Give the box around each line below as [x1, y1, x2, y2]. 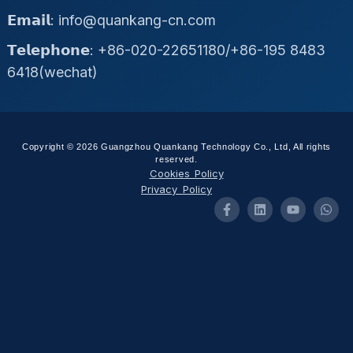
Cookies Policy [149, 166, 224, 180]
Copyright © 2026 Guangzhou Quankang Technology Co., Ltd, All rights [22, 141, 331, 151]
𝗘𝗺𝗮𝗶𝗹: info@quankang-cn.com [6, 11, 216, 28]
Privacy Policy [141, 182, 212, 195]
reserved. [155, 154, 198, 164]
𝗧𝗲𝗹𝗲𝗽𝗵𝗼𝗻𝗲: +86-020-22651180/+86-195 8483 [6, 41, 325, 58]
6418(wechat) [6, 63, 98, 80]
